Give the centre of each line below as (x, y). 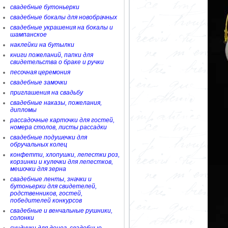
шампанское (28, 35)
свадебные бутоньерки (45, 7)
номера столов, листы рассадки (59, 127)
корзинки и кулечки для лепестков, (62, 162)
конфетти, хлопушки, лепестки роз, (65, 155)
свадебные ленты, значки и (51, 179)
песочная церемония (40, 72)
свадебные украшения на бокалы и (62, 27)
